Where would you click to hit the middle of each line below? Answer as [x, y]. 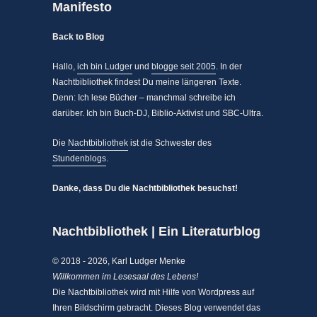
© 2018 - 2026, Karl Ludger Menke [119, 261]
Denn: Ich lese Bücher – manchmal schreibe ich [144, 98]
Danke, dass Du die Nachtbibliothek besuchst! [145, 188]
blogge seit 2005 [184, 67]
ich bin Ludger [105, 67]
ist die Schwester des [170, 143]
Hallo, [65, 67]
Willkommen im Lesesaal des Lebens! [125, 277]
